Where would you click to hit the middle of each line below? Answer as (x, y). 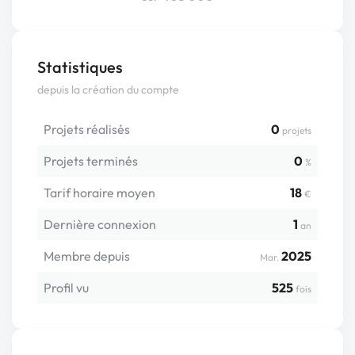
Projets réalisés (87, 130)
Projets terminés (91, 161)
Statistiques (80, 67)
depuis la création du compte (108, 90)
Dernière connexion (100, 225)
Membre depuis (87, 256)
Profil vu (66, 288)
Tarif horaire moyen (99, 193)
